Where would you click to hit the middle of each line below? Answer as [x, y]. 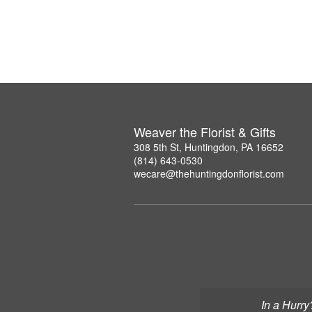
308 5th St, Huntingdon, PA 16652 [209, 147]
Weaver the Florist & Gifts [205, 131]
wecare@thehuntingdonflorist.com [209, 173]
